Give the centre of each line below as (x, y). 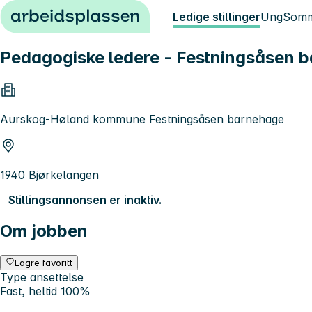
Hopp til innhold (48, 13)
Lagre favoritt (44, 262)
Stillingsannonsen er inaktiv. (85, 200)
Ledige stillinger (217, 17)
